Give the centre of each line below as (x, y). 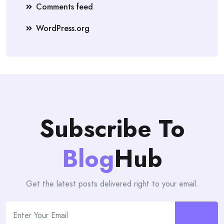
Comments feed (64, 7)
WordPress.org (63, 28)
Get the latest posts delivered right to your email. (112, 184)
